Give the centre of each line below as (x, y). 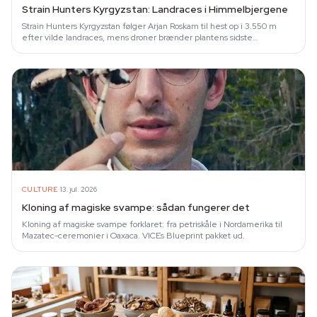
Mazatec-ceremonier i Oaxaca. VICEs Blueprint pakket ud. (133, 236)
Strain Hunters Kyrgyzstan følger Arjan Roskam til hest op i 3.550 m (149, 26)
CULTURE (40, 189)
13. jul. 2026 (78, 189)
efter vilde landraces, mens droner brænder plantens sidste (137, 38)
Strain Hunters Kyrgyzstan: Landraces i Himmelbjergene (155, 9)
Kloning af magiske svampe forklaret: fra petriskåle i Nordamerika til (152, 224)
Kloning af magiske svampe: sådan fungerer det (136, 207)
